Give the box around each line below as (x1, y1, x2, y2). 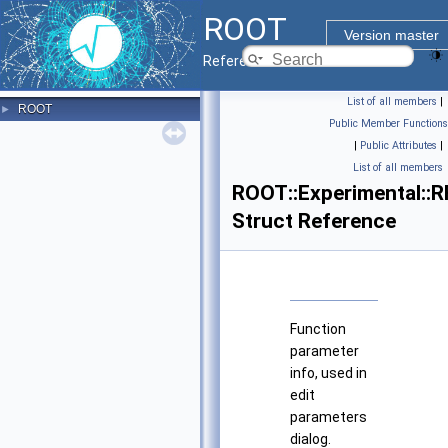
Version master (343, 27, 439, 43)
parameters (290, 409, 367, 426)
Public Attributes (360, 139, 437, 152)
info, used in (290, 365, 367, 382)
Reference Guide (203, 53, 310, 69)
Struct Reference (232, 209, 396, 233)
